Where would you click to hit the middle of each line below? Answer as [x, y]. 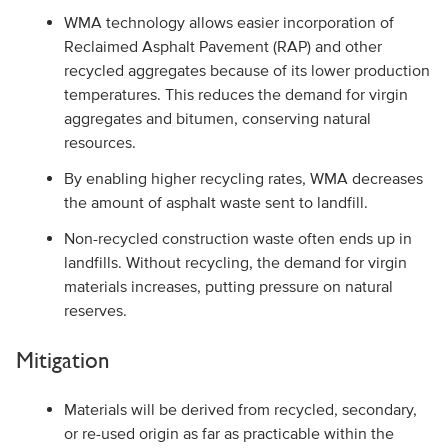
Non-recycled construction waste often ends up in [237, 238]
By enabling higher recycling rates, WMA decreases [243, 178]
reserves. [97, 310]
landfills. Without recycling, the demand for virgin [235, 262]
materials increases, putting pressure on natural [228, 286]
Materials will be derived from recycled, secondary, [240, 409]
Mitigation [62, 359]
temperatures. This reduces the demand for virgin [235, 94]
